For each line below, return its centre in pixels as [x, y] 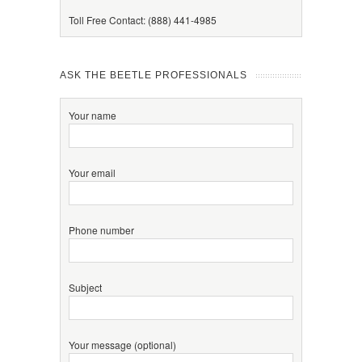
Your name [93, 115]
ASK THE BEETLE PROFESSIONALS [154, 75]
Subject [85, 287]
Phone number [101, 229]
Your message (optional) [122, 344]
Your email [92, 172]
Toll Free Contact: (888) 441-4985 [143, 20]
